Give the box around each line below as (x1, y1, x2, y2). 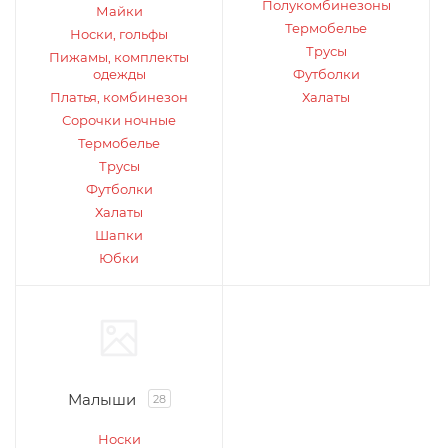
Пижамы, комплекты (49, 49, 189, 65)
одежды (92, 66, 146, 82)
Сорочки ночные (62, 112, 176, 128)
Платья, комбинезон (50, 89, 188, 105)
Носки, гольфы (70, 26, 168, 42)
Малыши (67, 390, 136, 409)
